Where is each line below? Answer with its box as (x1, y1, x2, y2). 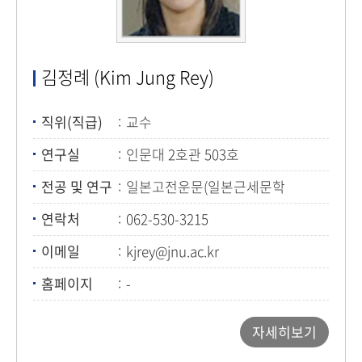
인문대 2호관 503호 (126, 144, 239, 164)
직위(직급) (41, 112, 103, 132)
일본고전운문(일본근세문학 (126, 176, 285, 196)
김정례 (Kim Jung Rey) (41, 63, 214, 90)
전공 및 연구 (41, 176, 112, 196)
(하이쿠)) (126, 194, 177, 214)
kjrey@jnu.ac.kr (126, 241, 219, 261)
